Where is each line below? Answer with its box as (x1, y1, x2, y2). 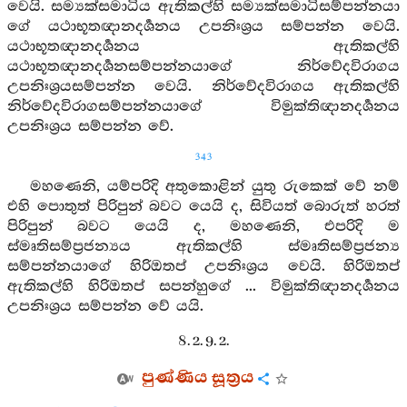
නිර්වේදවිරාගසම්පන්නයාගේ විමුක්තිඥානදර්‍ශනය (7, 98, 400, 115)
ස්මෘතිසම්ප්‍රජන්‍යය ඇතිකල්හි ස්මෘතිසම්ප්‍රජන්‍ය (7, 238, 400, 255)
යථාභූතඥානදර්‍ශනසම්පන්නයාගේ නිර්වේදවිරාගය (7, 58, 400, 75)
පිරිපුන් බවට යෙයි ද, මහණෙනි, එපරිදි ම (7, 218, 400, 235)
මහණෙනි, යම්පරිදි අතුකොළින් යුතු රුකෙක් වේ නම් (29, 178, 400, 195)
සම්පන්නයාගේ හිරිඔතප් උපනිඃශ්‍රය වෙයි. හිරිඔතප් (7, 258, 400, 275)
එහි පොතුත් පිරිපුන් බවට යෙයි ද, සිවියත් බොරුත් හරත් (7, 198, 400, 215)
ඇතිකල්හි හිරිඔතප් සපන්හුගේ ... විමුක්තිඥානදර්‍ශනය (7, 278, 400, 295)
